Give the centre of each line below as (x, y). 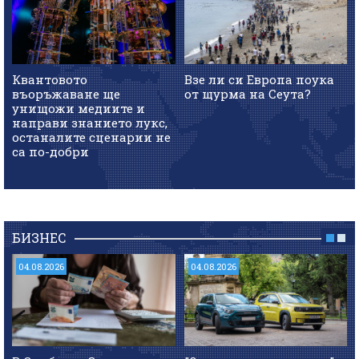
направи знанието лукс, (90, 122)
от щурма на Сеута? (247, 93)
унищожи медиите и (79, 108)
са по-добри (50, 151)
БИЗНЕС (39, 238)
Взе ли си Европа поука (259, 79)
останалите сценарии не (91, 137)
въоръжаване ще (66, 93)
